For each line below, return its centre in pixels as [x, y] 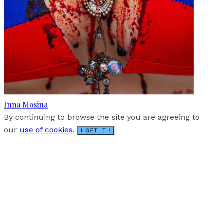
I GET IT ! [96, 131]
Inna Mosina [26, 104]
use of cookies [46, 130]
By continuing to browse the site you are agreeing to [102, 117]
